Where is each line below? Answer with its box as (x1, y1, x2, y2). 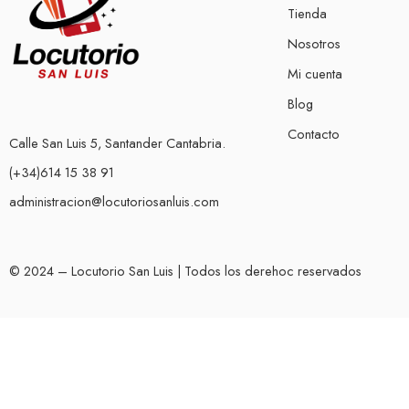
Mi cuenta (288, 63, 342, 83)
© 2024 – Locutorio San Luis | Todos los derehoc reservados (9, 260, 362, 280)
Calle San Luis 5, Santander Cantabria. (9, 132, 225, 152)
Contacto (288, 123, 340, 143)
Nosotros (288, 33, 341, 53)
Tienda (288, 3, 327, 23)
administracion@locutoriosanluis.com (9, 191, 219, 211)
